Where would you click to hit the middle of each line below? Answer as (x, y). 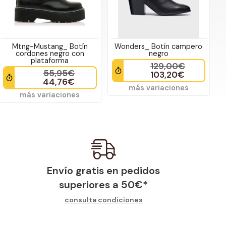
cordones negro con (50, 53)
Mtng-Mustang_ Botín (50, 46)
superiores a (90, 184)
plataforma (50, 60)
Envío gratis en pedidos (104, 170)
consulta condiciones (103, 200)
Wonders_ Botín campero (159, 46)
